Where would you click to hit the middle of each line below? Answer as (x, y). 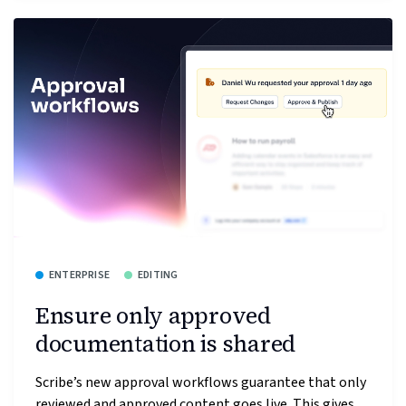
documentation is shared (166, 344)
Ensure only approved (153, 316)
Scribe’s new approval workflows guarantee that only (201, 382)
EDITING (158, 275)
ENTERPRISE (79, 275)
